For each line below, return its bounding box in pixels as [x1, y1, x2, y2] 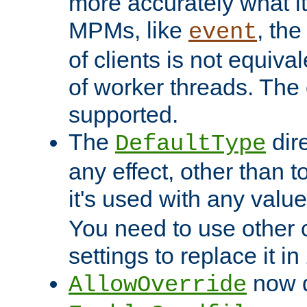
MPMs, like [69, 17, 188, 44]
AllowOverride [69, 272, 247, 299]
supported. [69, 101, 178, 128]
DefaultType [115, 131, 266, 158]
